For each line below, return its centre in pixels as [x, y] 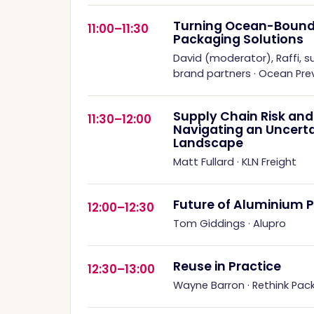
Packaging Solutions [238, 39]
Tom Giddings [209, 223]
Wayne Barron [209, 285]
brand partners [212, 73]
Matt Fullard [204, 162]
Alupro [269, 223]
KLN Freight [269, 162]
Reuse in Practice [227, 266]
